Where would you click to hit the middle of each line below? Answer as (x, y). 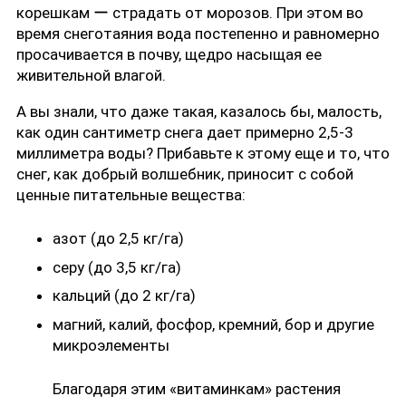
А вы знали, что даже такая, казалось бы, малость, (199, 111)
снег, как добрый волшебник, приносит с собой (185, 174)
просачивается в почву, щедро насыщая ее (169, 54)
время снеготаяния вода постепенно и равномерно (198, 33)
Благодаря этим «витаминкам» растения (197, 389)
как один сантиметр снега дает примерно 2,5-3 (185, 132)
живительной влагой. (91, 75)
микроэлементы (111, 345)
